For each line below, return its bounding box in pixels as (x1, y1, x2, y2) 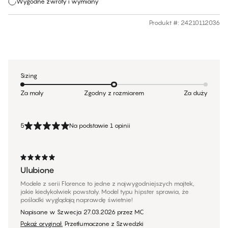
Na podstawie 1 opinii (69, 122, 130, 130)
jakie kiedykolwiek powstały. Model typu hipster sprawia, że (20, 188, 189, 196)
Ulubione (20, 165, 54, 176)
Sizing (20, 72, 37, 80)
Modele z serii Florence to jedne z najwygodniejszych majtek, (20, 180, 194, 188)
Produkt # (149, 19, 178, 27)
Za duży (184, 89, 208, 97)
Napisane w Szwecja (20, 208, 81, 216)
